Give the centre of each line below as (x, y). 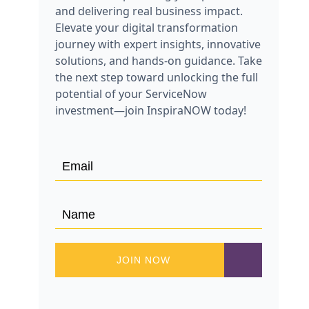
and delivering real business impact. (149, 11)
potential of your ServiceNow (131, 94)
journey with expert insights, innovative (158, 44)
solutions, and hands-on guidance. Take (159, 61)
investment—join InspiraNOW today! (151, 110)
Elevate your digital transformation (147, 28)
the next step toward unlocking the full (157, 77)
